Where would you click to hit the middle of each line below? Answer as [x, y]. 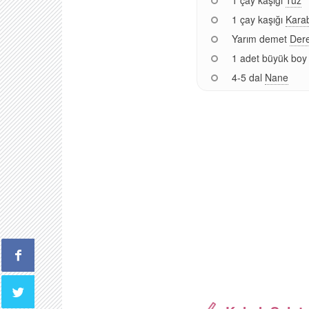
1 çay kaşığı [257, 19]
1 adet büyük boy [269, 58]
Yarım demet [259, 38]
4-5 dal [247, 77]
